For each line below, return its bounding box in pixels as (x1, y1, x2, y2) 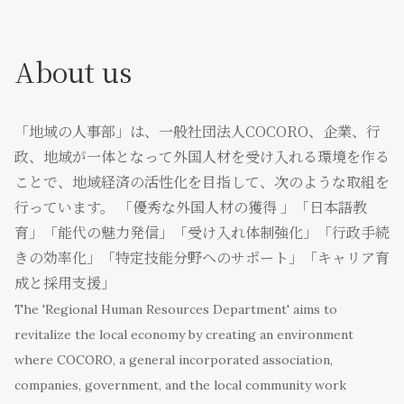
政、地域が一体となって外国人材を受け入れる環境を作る (14, 146, 390, 168)
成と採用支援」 (14, 272, 115, 294)
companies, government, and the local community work (14, 377, 346, 394)
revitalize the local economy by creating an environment (14, 326, 353, 344)
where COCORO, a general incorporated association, (14, 352, 333, 369)
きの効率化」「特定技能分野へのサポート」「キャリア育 (14, 247, 390, 269)
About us (14, 51, 132, 92)
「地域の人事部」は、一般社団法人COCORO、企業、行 (14, 121, 381, 142)
